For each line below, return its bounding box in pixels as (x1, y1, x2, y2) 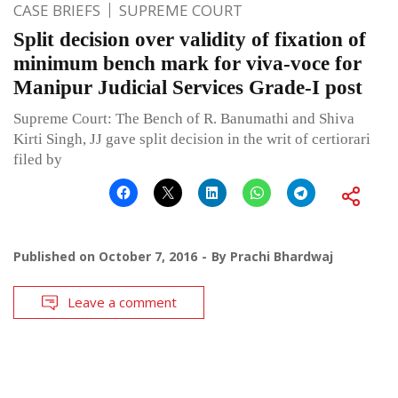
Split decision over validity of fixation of (13, 28, 366, 52)
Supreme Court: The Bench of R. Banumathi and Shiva (13, 110, 354, 128)
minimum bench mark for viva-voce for (13, 52, 362, 76)
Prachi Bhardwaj (230, 248, 333, 266)
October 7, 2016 (99, 248, 197, 266)
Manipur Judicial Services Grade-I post (13, 76, 362, 99)
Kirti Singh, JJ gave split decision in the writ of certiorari (13, 131, 370, 148)
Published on (13, 248, 99, 266)
